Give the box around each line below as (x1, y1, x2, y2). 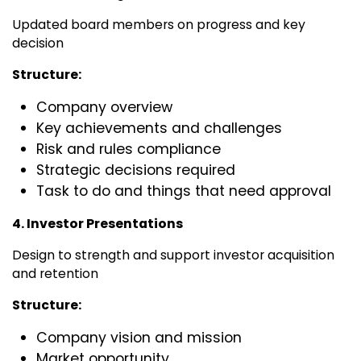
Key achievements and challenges (36, 118, 282, 139)
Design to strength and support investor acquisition (12, 246, 334, 265)
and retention (12, 264, 98, 284)
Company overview (36, 98, 172, 118)
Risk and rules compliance (36, 139, 225, 160)
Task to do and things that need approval (36, 181, 331, 201)
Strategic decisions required (36, 160, 235, 180)
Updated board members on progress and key (12, 15, 305, 35)
